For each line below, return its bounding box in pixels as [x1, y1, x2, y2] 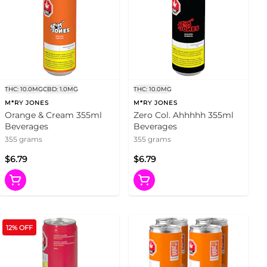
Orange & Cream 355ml [5, 110, 102, 120]
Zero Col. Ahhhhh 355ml [133, 110, 234, 120]
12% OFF [6, 223, 33, 232]
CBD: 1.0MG [43, 85, 78, 93]
